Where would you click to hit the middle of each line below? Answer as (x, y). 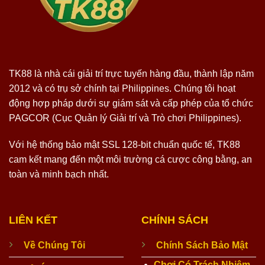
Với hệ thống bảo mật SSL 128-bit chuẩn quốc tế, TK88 (125, 145)
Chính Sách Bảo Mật (202, 245)
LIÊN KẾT (33, 220)
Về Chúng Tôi (54, 245)
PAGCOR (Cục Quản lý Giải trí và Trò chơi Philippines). (125, 118)
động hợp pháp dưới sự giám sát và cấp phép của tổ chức (131, 103)
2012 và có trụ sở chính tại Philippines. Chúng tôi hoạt (122, 88)
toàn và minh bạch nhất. (59, 174)
